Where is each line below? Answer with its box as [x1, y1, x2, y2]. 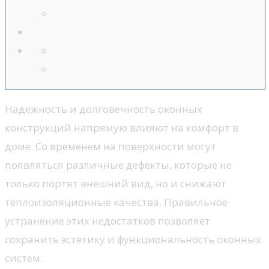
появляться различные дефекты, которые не [5, 158, 232, 172]
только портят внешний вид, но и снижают [5, 177, 226, 191]
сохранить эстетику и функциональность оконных [5, 232, 261, 247]
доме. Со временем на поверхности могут [5, 139, 216, 154]
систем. [5, 251, 43, 265]
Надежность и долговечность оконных [5, 102, 202, 116]
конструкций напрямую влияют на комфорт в [5, 121, 238, 135]
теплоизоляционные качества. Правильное [5, 195, 228, 210]
